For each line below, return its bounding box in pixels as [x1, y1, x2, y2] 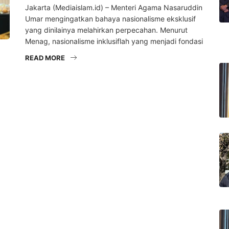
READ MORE [25, 54, 65, 62]
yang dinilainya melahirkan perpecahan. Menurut [25, 26, 188, 35]
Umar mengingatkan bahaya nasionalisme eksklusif [25, 14, 196, 24]
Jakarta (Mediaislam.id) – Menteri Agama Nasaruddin [25, 3, 202, 12]
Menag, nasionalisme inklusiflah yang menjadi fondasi [25, 37, 203, 46]
